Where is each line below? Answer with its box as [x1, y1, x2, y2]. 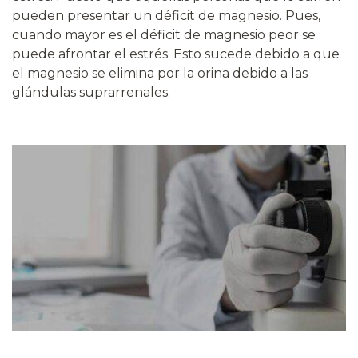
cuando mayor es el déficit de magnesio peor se [12, 26, 316, 42]
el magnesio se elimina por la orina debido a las [12, 65, 308, 81]
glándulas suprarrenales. [12, 84, 170, 100]
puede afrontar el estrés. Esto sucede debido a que [12, 46, 340, 62]
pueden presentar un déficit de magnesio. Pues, [12, 7, 320, 23]
